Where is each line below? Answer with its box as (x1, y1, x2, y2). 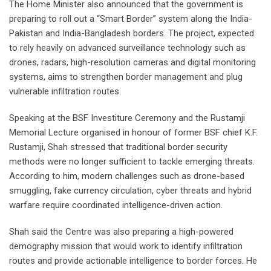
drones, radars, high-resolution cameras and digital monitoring (9, 57, 256, 68)
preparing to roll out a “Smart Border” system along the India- (9, 13, 252, 25)
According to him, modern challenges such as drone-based (9, 171, 244, 182)
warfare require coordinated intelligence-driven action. (9, 200, 223, 211)
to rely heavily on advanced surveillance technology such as (9, 42, 246, 54)
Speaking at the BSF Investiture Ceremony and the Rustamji (9, 113, 245, 124)
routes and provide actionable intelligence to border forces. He (9, 255, 257, 267)
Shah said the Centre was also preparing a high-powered (9, 226, 233, 238)
